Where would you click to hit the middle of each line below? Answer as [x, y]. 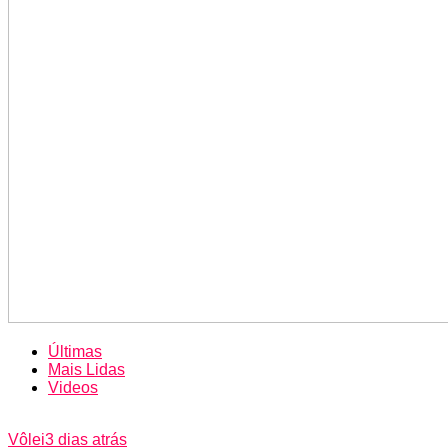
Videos [73, 387]
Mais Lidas [86, 369]
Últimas [75, 351]
